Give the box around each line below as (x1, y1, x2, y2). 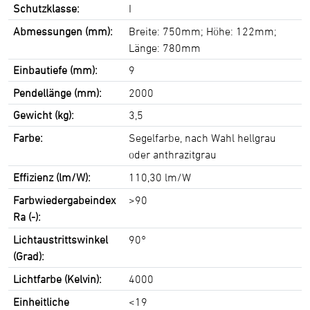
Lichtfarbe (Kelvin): (13, 272, 102, 285)
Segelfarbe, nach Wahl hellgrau (129, 131, 277, 144)
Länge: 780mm (129, 41, 201, 54)
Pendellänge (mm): (13, 86, 102, 99)
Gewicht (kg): (13, 108, 75, 121)
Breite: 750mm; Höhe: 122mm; (129, 24, 277, 37)
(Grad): (13, 249, 45, 262)
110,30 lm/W (129, 170, 192, 183)
